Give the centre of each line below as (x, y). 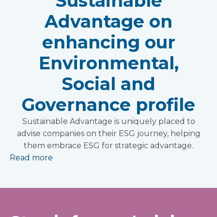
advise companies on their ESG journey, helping (108, 133)
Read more (31, 157)
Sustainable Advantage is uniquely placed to (108, 121)
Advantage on (108, 21)
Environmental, (108, 63)
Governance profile (108, 104)
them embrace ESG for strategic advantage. (108, 145)
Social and (108, 84)
